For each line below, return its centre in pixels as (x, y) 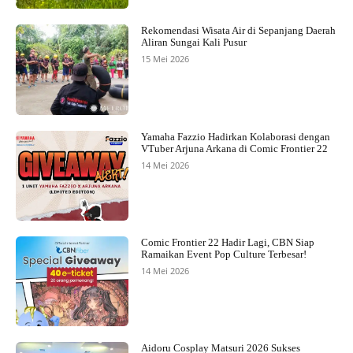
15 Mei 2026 (165, 59)
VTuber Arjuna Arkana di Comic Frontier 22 (234, 148)
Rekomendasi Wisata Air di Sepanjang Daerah (238, 31)
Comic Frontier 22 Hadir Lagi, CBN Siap (227, 242)
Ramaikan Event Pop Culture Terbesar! (223, 254)
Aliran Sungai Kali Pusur (193, 43)
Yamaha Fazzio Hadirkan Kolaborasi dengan (235, 136)
